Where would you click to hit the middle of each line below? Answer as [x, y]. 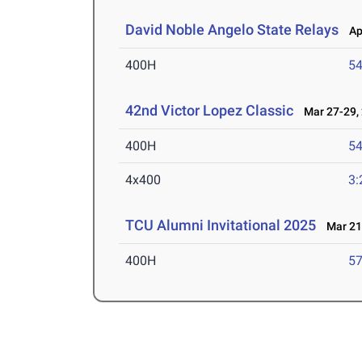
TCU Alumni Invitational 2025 [221, 225]
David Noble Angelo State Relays [234, 30]
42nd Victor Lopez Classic [210, 111]
